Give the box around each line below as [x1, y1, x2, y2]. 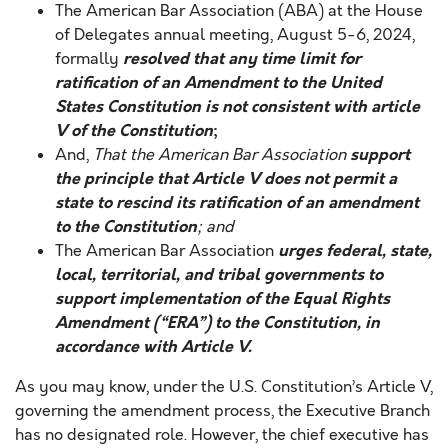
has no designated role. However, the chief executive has [15, 424, 429, 446]
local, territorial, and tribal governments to [55, 263, 383, 286]
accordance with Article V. [55, 335, 252, 358]
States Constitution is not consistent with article [55, 95, 420, 118]
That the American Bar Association [93, 144, 350, 166]
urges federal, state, [278, 239, 432, 262]
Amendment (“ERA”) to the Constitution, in [55, 311, 380, 334]
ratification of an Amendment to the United [55, 71, 382, 94]
